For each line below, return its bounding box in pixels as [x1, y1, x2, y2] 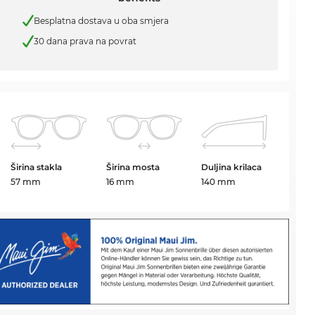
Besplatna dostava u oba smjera [34, 15, 169, 26]
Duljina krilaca [201, 161, 262, 172]
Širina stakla [11, 161, 63, 172]
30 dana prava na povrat [34, 36, 137, 47]
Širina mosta [105, 161, 160, 172]
